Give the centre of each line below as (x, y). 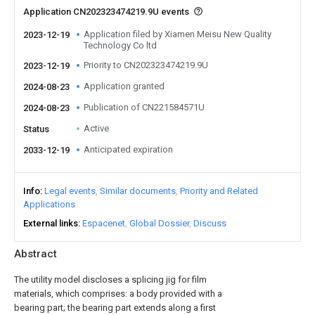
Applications (49, 204)
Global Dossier (159, 223)
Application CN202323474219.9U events (107, 12)
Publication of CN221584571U (144, 107)
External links (51, 223)
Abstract (36, 254)
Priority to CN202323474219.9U (146, 65)
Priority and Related (219, 191)
